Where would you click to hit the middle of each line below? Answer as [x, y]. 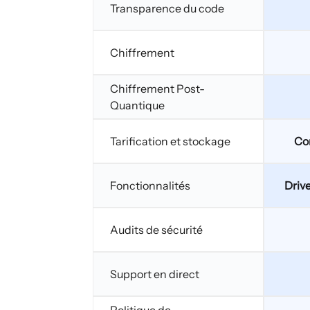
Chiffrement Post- [157, 89]
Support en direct [154, 274]
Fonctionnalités [150, 185]
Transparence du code [167, 8]
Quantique [137, 105]
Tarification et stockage [170, 141]
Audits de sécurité [156, 230]
